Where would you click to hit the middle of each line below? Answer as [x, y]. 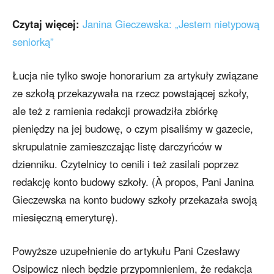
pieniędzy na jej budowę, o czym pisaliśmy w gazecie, [133, 129]
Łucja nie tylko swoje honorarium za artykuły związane [135, 76]
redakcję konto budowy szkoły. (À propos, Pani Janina [133, 182]
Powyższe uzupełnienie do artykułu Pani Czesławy [126, 251]
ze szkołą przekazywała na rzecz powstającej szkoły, [131, 93]
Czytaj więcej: [46, 24]
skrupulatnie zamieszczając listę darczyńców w [117, 146]
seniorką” [33, 42]
